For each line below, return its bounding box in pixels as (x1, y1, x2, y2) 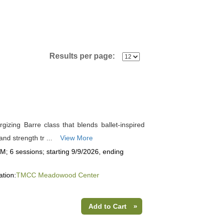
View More (60, 134, 93, 142)
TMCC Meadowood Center (16, 171, 99, 179)
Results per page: (49, 52, 121, 60)
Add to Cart (88, 202, 127, 210)
